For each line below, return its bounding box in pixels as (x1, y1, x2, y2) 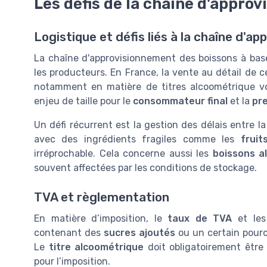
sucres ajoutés (103, 226, 175, 238)
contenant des (34, 226, 104, 238)
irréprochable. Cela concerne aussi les (34, 148, 213, 160)
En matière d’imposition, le (34, 212, 168, 224)
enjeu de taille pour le (34, 95, 133, 107)
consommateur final (133, 95, 228, 107)
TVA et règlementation (34, 190, 169, 204)
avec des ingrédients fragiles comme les (34, 133, 241, 145)
